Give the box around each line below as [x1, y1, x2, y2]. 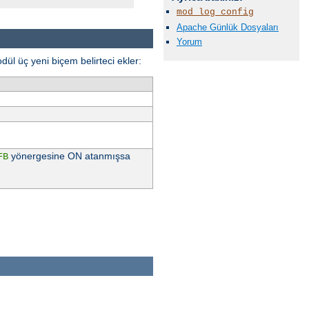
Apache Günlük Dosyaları [177, 21, 279, 32]
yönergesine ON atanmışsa [8, 150, 130, 161]
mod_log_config [177, 7, 254, 18]
